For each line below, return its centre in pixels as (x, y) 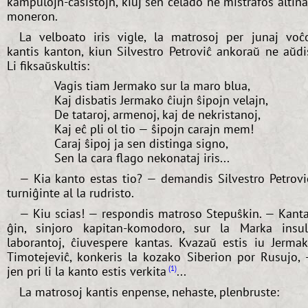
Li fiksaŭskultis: (48, 65)
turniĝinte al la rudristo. (70, 193)
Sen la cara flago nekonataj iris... (142, 158)
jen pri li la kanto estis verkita (87, 272)
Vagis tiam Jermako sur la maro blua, (152, 86)
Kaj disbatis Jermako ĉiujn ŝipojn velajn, (161, 100)
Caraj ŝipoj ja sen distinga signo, (141, 144)
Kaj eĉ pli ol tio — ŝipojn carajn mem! (154, 129)
